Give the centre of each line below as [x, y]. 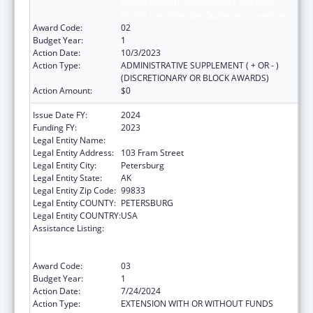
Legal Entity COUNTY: [74, 203]
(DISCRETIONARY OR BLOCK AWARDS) [195, 78]
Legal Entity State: [67, 177]
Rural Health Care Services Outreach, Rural [204, 228]
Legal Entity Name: [69, 140]
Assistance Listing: [68, 228]
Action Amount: [63, 90]
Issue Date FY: [60, 115]
